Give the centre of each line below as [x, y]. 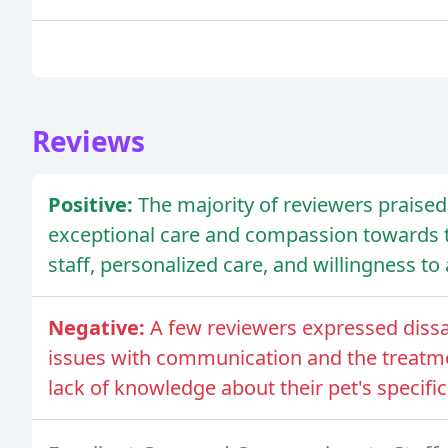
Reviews [88, 141]
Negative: [99, 328]
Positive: [93, 205]
